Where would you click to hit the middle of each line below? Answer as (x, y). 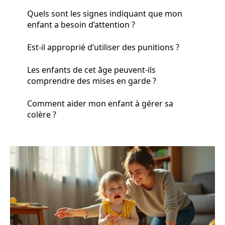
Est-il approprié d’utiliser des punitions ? (103, 47)
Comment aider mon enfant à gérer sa (100, 103)
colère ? (42, 114)
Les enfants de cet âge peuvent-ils (91, 70)
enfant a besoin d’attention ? (81, 24)
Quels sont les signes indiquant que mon (105, 13)
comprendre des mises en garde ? (92, 81)
